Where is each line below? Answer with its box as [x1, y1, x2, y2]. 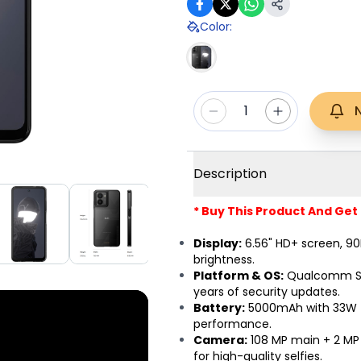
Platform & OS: [193, 268, 284, 284]
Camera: [193, 332, 247, 349]
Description [193, 164, 267, 184]
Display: [193, 235, 242, 252]
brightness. [193, 251, 255, 268]
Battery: [193, 300, 245, 317]
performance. [193, 316, 272, 333]
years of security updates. [193, 284, 340, 301]
